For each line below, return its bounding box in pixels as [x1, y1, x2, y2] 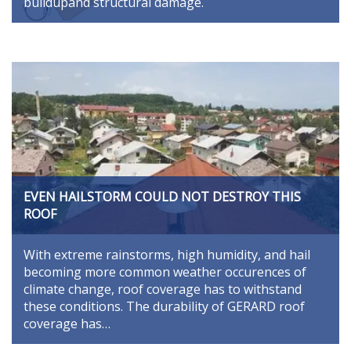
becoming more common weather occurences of [24, 263, 306, 281]
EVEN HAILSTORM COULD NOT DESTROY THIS [24, 188, 301, 206]
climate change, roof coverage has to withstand [24, 280, 302, 299]
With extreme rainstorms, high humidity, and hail [24, 246, 310, 264]
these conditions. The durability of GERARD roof [24, 298, 305, 316]
